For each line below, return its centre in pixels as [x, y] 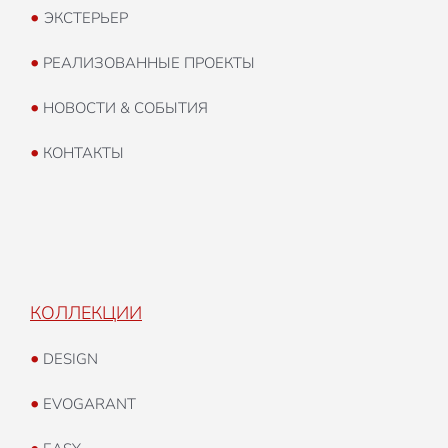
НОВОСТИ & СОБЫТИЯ [123, 108]
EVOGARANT [87, 404]
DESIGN [68, 359]
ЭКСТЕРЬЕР [86, 18]
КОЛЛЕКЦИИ [86, 313]
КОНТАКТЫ [81, 153]
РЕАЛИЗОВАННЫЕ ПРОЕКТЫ [147, 63]
